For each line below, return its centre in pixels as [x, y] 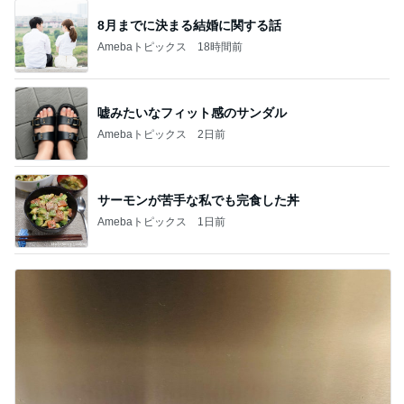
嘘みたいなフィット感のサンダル [192, 112]
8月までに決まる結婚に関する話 [189, 25]
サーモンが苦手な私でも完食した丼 [198, 200]
